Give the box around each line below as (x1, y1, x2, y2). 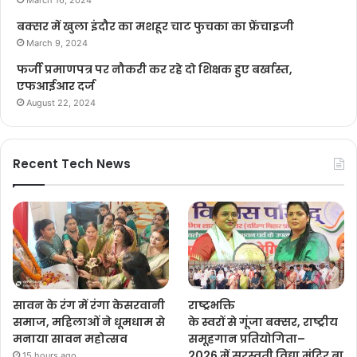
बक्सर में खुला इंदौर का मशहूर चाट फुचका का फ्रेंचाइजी (17, 18, 294, 34)
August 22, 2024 (26, 96, 96, 108)
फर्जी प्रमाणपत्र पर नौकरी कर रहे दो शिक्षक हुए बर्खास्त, (17, 61, 292, 77)
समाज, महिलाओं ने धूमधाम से (13, 314, 165, 331)
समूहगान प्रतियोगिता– (188, 331, 306, 347)
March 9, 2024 (26, 37, 88, 49)
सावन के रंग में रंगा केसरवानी (13, 297, 165, 314)
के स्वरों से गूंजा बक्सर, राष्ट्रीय (188, 314, 341, 331)
